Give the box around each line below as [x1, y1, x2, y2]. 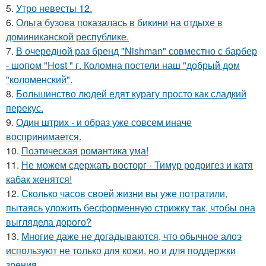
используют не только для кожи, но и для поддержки [6, 243, 236, 257]
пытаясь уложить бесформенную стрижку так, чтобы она [6, 200, 255, 214]
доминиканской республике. [6, 29, 129, 43]
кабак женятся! [6, 172, 72, 186]
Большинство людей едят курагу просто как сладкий [16, 86, 246, 100]
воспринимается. [6, 129, 81, 143]
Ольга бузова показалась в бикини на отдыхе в [16, 15, 223, 29]
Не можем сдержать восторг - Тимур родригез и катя [21, 157, 253, 172]
